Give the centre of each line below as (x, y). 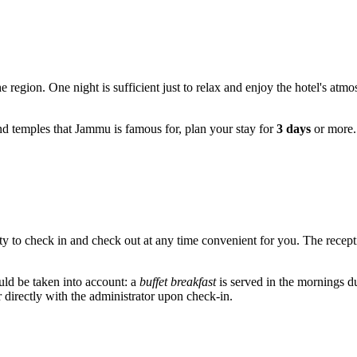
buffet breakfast (178, 282)
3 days (294, 129)
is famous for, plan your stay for (194, 129)
